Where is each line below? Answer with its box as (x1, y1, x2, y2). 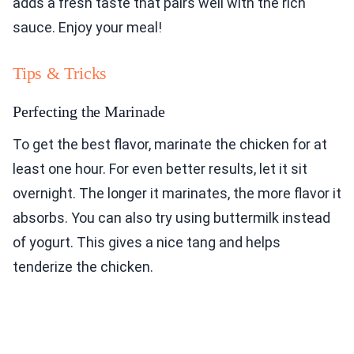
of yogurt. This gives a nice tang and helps (13, 234, 281, 251)
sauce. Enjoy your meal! (13, 19, 162, 36)
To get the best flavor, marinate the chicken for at (13, 136, 327, 153)
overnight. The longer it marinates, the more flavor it (13, 185, 341, 202)
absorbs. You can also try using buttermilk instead (13, 209, 330, 227)
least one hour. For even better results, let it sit (13, 160, 307, 178)
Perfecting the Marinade (13, 103, 165, 121)
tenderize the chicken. (13, 258, 153, 276)
